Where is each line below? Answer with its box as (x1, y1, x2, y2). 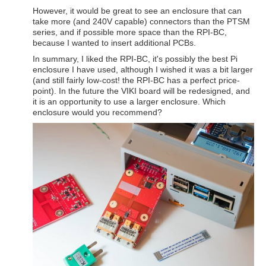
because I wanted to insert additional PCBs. (33, 38, 196, 48)
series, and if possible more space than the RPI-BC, (33, 27, 227, 37)
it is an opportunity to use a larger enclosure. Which (33, 97, 226, 107)
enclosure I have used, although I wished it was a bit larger (33, 65, 253, 75)
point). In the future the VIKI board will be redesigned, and (33, 86, 250, 96)
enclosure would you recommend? (33, 107, 162, 118)
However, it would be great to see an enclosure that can (33, 6, 242, 16)
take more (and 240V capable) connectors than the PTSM (33, 17, 250, 27)
